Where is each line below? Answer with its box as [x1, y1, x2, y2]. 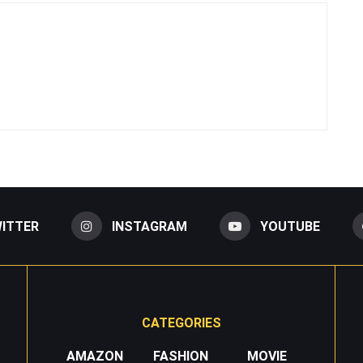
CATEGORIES [141, 315, 221, 331]
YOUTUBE [259, 219, 320, 235]
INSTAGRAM [111, 219, 187, 235]
